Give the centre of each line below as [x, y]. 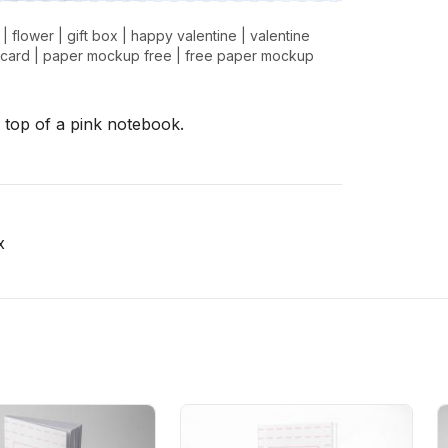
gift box [92, 36]
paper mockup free [107, 56]
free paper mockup [249, 56]
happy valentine [184, 36]
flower [33, 36]
